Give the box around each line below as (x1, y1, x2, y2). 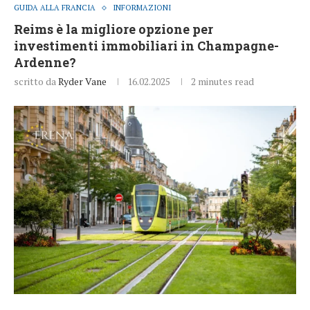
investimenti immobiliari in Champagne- (14, 37, 279, 55)
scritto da (14, 75, 58, 89)
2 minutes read (191, 75, 254, 89)
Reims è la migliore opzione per (14, 21, 213, 38)
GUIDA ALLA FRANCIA (14, 3, 95, 13)
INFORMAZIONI (113, 3, 171, 13)
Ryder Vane (58, 75, 107, 89)
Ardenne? (14, 54, 76, 71)
